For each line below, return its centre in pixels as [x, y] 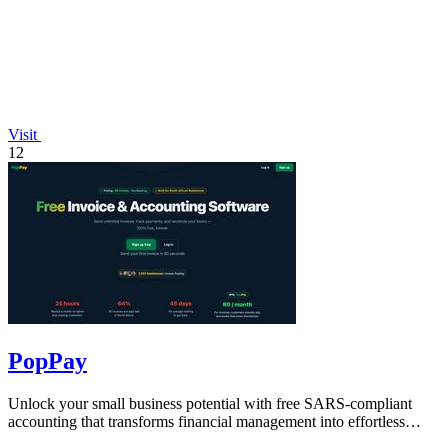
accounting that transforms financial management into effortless [206, 421]
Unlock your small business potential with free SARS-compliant [210, 403]
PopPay [47, 360]
